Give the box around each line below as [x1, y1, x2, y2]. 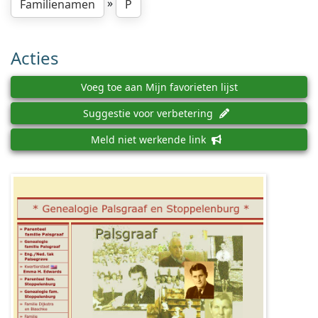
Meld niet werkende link [90, 133, 209, 146]
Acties [11, 46, 59, 70]
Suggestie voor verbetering [83, 106, 216, 120]
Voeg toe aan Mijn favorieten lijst [80, 80, 238, 94]
